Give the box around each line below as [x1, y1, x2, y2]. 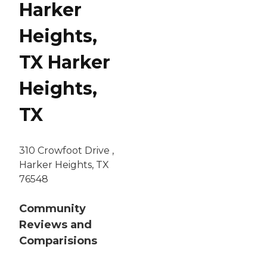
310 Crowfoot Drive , [19, 145, 114, 157]
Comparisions [19, 234, 97, 248]
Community [19, 202, 86, 216]
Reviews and [19, 218, 92, 232]
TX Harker [19, 51, 110, 74]
